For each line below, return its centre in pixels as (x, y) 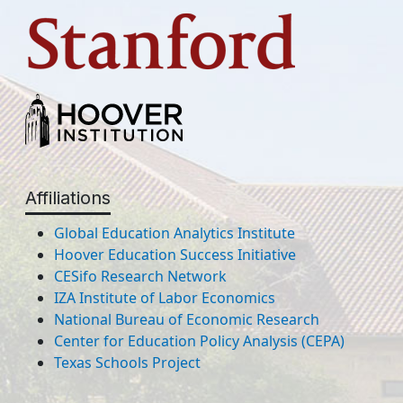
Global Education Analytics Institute (175, 233)
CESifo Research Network (140, 276)
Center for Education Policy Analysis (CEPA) (199, 341)
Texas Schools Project (127, 363)
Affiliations (68, 198)
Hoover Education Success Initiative (175, 255)
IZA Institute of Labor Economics (165, 298)
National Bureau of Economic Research (187, 319)
